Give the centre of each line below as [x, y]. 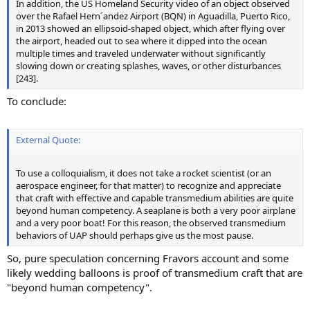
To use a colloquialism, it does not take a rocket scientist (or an [144, 173]
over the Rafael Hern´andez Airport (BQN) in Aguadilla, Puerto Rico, [153, 16]
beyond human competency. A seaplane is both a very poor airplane [156, 210]
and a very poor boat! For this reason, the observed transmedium [151, 222]
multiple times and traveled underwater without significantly [141, 53]
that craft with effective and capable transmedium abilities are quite [155, 198]
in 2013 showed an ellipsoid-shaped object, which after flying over [151, 28]
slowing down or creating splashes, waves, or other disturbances [148, 65]
